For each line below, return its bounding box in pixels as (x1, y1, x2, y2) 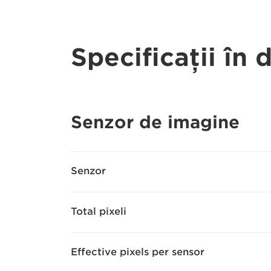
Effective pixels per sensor (71, 246, 204, 258)
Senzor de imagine (71, 112, 240, 132)
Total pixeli (71, 206, 126, 217)
